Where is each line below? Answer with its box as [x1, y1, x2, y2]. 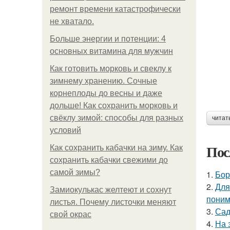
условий [50, 126, 81, 135]
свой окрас [50, 210, 91, 219]
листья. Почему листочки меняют [50, 198, 176, 206]
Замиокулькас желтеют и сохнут [50, 185, 171, 194]
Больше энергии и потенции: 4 [50, 34, 166, 43]
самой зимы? [50, 168, 100, 177]
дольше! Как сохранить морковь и [50, 101, 178, 110]
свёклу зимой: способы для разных [50, 113, 183, 122]
